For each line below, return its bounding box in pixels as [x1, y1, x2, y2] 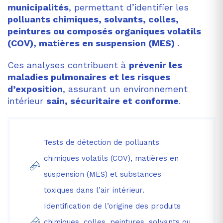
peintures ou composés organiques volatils [7, 25, 201, 36]
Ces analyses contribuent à [7, 59, 129, 70]
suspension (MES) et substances [44, 169, 161, 179]
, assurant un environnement [63, 83, 188, 94]
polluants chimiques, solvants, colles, [7, 13, 179, 24]
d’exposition [7, 83, 63, 94]
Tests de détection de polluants [44, 137, 159, 147]
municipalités [7, 1, 69, 12]
